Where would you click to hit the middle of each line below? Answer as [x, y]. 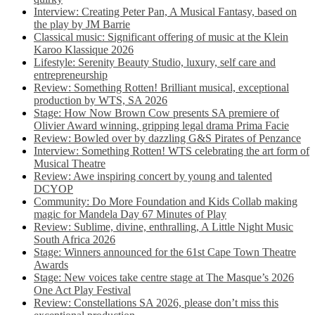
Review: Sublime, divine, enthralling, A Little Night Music [163, 227]
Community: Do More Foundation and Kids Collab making [166, 201]
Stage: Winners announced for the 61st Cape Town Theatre [165, 252]
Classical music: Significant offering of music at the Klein [161, 37]
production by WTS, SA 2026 [101, 100]
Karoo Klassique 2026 [84, 50]
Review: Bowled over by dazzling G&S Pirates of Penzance [167, 138]
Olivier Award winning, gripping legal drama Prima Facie [161, 126]
